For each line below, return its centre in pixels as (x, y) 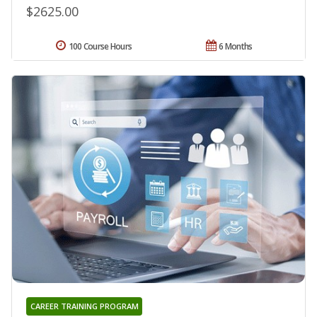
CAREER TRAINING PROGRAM (84, 306)
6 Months (236, 46)
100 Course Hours (100, 46)
